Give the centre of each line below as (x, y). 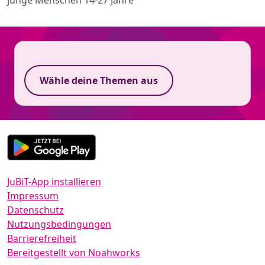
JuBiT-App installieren (54, 181)
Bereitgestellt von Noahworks (74, 252)
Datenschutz (35, 210)
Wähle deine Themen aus (99, 80)
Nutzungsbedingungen (59, 224)
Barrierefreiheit (42, 238)
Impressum (33, 195)
